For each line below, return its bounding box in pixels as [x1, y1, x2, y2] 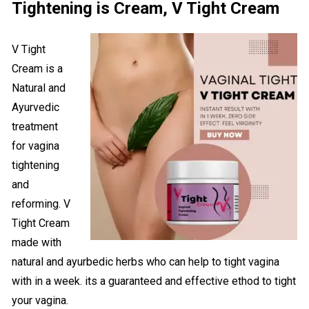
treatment [12, 120, 59, 134]
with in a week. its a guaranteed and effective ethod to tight [12, 275, 297, 288]
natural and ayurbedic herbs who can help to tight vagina [12, 255, 280, 269]
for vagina [12, 139, 60, 153]
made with [12, 236, 62, 250]
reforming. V [12, 197, 71, 211]
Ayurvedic [12, 101, 60, 114]
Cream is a [12, 62, 63, 76]
